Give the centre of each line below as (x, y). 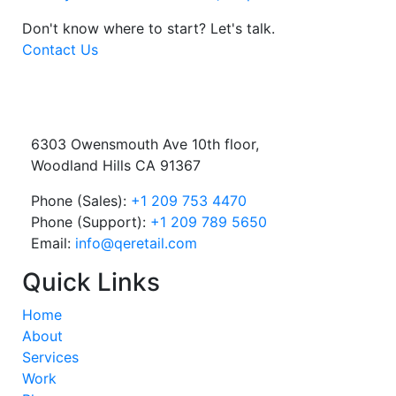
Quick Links (91, 282)
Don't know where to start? (116, 28)
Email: (53, 244)
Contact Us (60, 49)
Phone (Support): (91, 222)
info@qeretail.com (136, 244)
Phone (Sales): (81, 201)
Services (50, 358)
